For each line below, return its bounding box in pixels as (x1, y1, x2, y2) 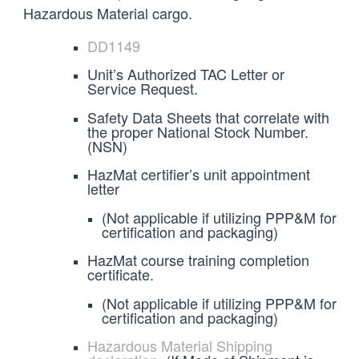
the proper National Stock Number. (87, 120, 309, 142)
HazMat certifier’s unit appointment (87, 163, 310, 185)
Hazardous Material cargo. (22, 2, 192, 24)
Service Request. (87, 78, 198, 99)
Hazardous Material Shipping (87, 335, 272, 357)
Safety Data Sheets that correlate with (87, 106, 329, 127)
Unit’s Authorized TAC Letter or (87, 63, 284, 85)
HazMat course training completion (87, 249, 309, 271)
